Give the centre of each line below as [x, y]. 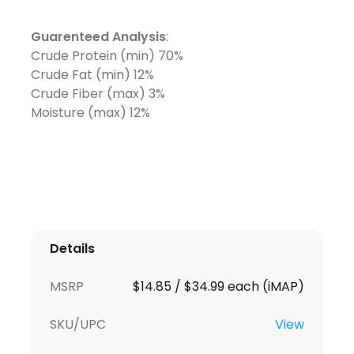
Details [72, 248]
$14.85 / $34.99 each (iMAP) [219, 286]
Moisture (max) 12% [90, 112]
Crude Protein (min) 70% [107, 55]
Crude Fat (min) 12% [92, 74]
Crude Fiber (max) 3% [98, 93]
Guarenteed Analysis [98, 36]
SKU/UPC [77, 324]
